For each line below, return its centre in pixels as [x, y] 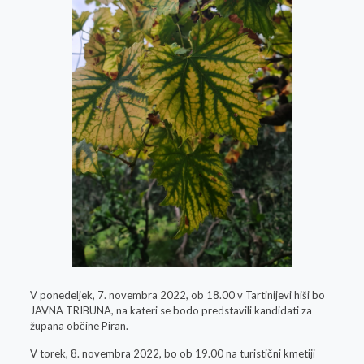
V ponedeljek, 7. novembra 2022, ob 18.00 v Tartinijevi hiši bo [177, 295]
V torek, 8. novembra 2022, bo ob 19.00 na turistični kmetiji [172, 354]
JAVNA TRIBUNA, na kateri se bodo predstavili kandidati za [171, 311]
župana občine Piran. [79, 326]
